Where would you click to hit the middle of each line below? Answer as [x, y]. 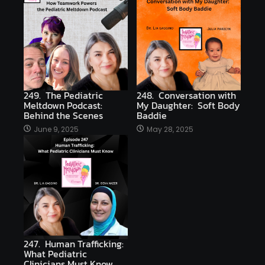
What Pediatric [55, 253]
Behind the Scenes [63, 115]
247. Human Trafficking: [75, 243]
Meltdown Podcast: [64, 105]
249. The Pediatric [63, 95]
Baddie [152, 115]
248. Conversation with [186, 95]
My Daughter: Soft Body [188, 105]
